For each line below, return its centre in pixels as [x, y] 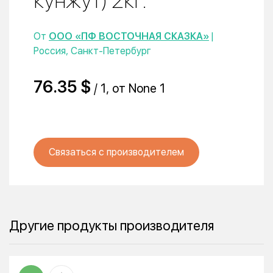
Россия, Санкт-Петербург [92, 51]
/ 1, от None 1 [128, 88]
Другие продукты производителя [112, 225]
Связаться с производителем [116, 152]
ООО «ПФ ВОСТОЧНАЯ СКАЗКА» [129, 36]
